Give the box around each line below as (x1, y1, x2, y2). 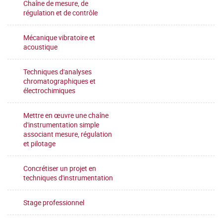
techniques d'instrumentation (23, 173, 113, 182)
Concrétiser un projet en (23, 164, 96, 173)
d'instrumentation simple (23, 120, 99, 129)
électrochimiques (23, 86, 75, 95)
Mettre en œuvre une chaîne (23, 111, 109, 120)
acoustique (23, 42, 57, 52)
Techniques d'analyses (23, 67, 92, 76)
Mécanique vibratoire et (23, 33, 95, 42)
